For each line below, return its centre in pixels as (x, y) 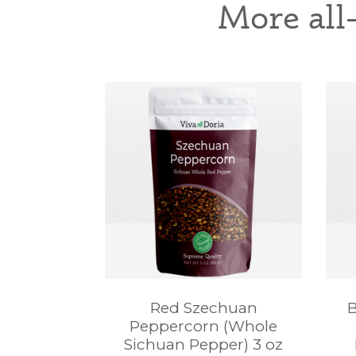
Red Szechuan (203, 308)
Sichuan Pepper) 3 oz (203, 344)
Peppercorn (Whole (203, 326)
